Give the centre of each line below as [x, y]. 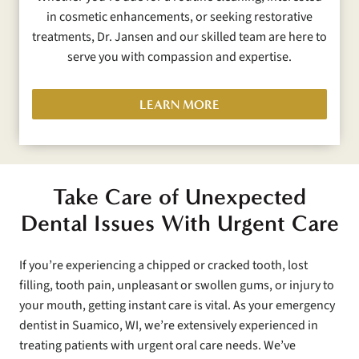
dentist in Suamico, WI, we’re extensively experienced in [169, 326]
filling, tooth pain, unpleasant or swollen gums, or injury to [177, 286]
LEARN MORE [179, 104]
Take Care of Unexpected [179, 197]
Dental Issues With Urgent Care [179, 224]
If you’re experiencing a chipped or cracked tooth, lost [163, 266]
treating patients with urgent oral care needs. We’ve [157, 346]
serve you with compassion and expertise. [179, 56]
